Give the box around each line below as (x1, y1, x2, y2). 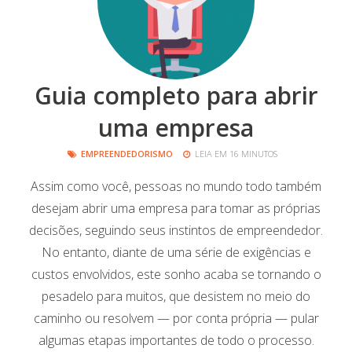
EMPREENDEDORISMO (80, 148, 173, 159)
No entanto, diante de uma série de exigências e (41, 244, 311, 261)
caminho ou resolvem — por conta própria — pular (33, 310, 319, 327)
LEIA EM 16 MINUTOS (192, 148, 277, 159)
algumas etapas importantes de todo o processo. (38, 332, 314, 349)
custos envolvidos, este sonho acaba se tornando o (31, 266, 321, 283)
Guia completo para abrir (34, 79, 318, 112)
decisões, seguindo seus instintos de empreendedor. (29, 222, 323, 239)
